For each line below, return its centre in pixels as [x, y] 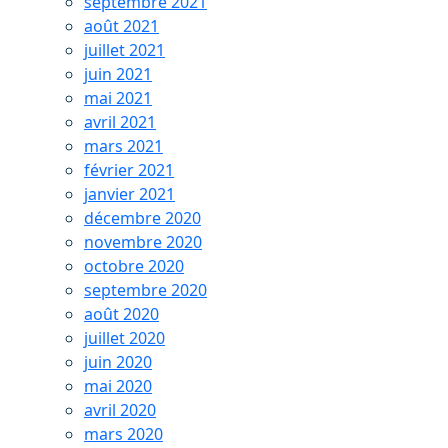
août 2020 [121, 314]
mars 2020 [123, 434]
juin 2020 [118, 362]
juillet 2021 [124, 50]
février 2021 [129, 170]
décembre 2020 [142, 218]
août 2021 [121, 26]
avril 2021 [120, 122]
